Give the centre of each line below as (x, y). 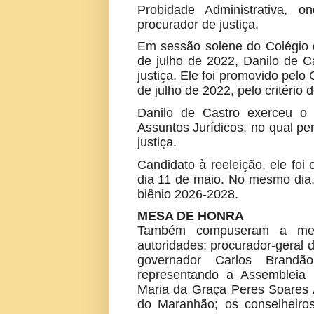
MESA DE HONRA (190, 216)
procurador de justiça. (198, 24)
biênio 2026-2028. (187, 194)
